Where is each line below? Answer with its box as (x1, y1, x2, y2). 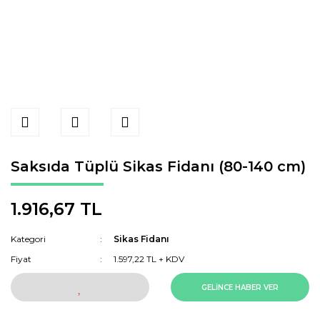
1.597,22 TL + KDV (114, 254, 185, 264)
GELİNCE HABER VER (201, 282, 279, 292)
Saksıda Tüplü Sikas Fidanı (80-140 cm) (11, 158, 306, 175)
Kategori (11, 234, 46, 244)
